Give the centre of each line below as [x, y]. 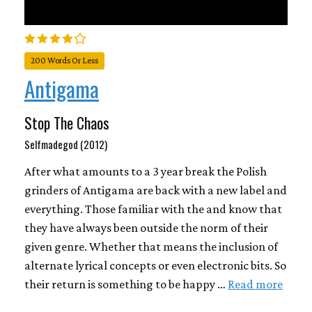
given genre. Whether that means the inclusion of [151, 247]
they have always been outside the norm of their [146, 228]
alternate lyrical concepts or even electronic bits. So [155, 266]
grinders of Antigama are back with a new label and [156, 190]
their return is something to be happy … [126, 284]
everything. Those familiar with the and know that [153, 209]
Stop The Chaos [67, 123]
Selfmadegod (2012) [66, 145]
